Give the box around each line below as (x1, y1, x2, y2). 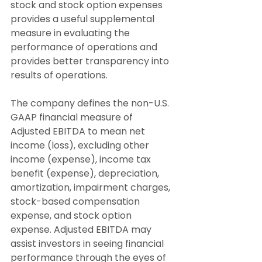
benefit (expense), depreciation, (11, 167, 161, 181)
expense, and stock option (11, 209, 134, 223)
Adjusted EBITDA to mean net (11, 125, 147, 139)
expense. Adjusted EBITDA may (11, 223, 154, 237)
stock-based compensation (11, 195, 142, 209)
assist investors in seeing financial (11, 237, 166, 251)
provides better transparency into (11, 54, 171, 68)
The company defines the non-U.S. (11, 96, 171, 111)
